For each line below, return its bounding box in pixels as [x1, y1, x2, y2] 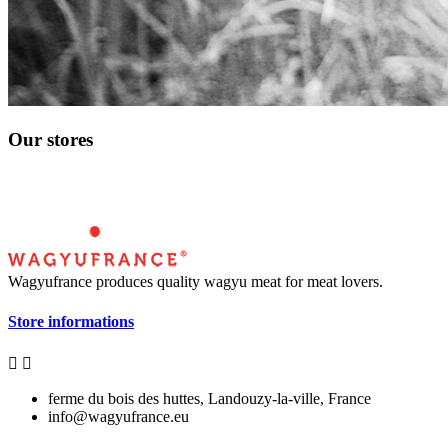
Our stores [8, 128, 93, 150]
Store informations [8, 312, 134, 330]
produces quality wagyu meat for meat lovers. [92, 273, 383, 291]
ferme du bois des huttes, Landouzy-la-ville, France [48, 389, 371, 407]
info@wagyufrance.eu [48, 407, 189, 425]
